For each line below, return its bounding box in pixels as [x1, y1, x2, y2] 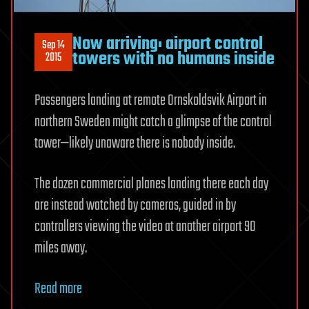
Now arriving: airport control [72, 30, 263, 59]
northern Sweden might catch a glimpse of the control [34, 110, 272, 134]
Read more [34, 277, 82, 301]
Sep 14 [42, 37, 65, 55]
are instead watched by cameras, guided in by [34, 193, 236, 217]
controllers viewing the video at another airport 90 [34, 215, 256, 239]
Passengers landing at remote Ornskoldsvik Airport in [34, 88, 267, 112]
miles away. [34, 236, 87, 260]
